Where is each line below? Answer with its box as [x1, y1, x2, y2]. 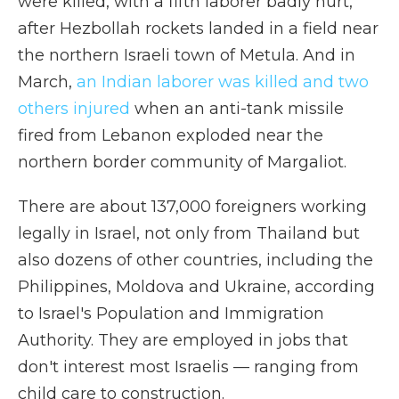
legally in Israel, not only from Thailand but [18, 224, 360, 243]
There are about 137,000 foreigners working [18, 197, 367, 216]
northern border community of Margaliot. [18, 152, 346, 172]
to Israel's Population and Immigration [18, 304, 324, 323]
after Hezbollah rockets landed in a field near [18, 19, 379, 38]
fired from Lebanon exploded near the [18, 126, 323, 145]
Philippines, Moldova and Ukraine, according [18, 277, 375, 297]
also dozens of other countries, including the [18, 250, 373, 270]
